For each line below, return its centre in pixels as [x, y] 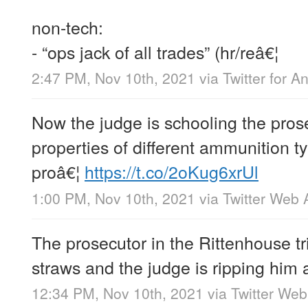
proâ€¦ [58, 172]
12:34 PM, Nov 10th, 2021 [118, 293]
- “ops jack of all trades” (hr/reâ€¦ [155, 52]
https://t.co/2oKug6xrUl [172, 172]
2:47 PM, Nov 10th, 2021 [113, 78]
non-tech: [67, 27]
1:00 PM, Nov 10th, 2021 [113, 198]
